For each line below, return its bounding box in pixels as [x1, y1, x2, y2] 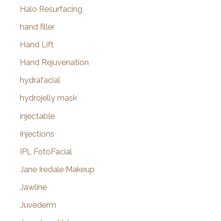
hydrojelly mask [20, 93, 77, 103]
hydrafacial [20, 75, 60, 85]
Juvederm [20, 200, 56, 210]
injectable [20, 111, 55, 121]
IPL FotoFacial [20, 147, 72, 156]
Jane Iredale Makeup [20, 164, 95, 174]
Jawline [20, 182, 47, 192]
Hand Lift [20, 40, 54, 50]
